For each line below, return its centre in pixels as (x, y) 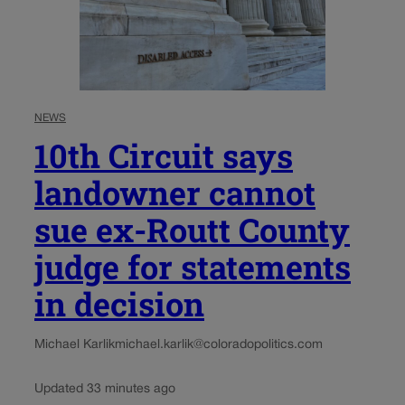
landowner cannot (175, 192)
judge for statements (193, 266)
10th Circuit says (164, 155)
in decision (119, 303)
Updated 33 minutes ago (105, 389)
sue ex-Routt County (192, 229)
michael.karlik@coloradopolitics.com (219, 344)
